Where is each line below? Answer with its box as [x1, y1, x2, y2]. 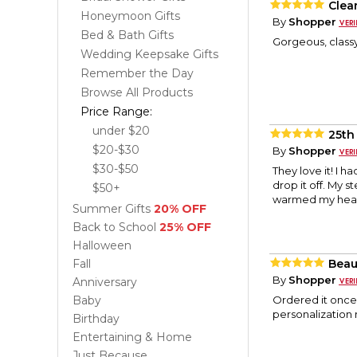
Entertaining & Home [73, 330, 192, 344]
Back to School [73, 220, 159, 234]
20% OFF [154, 202, 206, 216]
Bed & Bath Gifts [80, 28, 174, 42]
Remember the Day [80, 66, 194, 80]
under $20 [92, 124, 150, 138]
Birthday [73, 312, 120, 326]
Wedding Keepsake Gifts [80, 47, 218, 61]
